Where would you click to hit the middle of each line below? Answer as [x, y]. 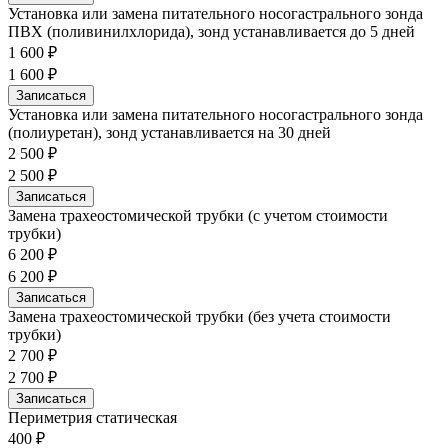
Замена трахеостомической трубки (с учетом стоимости [198, 215]
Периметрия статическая [92, 417]
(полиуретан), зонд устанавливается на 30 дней [169, 132]
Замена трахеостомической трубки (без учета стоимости [199, 316]
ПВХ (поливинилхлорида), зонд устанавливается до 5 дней [211, 31]
